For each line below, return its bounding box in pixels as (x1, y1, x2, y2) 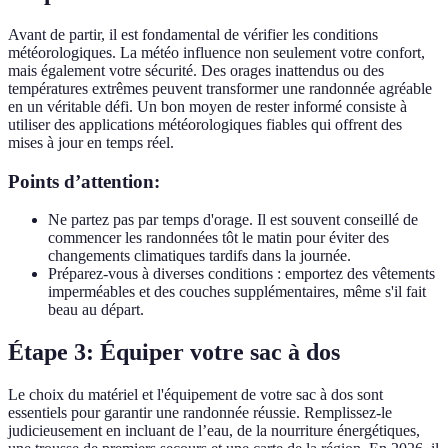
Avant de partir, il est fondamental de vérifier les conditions (8, 25, 378, 43)
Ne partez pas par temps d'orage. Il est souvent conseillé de (48, 211, 418, 229)
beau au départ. (48, 301, 144, 319)
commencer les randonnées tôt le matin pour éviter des (48, 229, 389, 247)
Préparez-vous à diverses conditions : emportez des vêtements (48, 265, 435, 283)
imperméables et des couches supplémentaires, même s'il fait (48, 283, 426, 301)
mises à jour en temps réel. (8, 133, 174, 151)
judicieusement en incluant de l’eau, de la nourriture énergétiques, (8, 422, 420, 440)
